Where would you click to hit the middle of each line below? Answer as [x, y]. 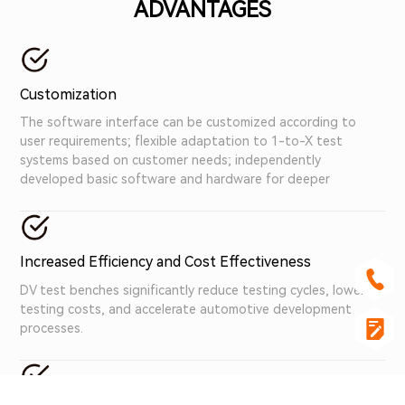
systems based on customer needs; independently [171, 160]
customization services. [90, 198]
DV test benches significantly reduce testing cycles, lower [193, 290]
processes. [52, 328]
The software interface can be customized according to [188, 122]
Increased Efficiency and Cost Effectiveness [166, 262]
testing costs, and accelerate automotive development [186, 309]
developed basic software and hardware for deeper [175, 179]
